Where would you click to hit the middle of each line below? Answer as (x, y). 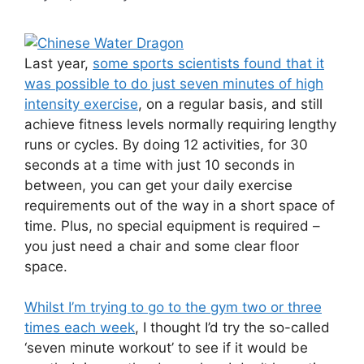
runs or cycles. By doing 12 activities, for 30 (166, 144)
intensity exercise (81, 104)
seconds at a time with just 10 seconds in (160, 165)
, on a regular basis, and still (230, 104)
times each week (80, 327)
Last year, (58, 63)
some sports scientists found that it (208, 63)
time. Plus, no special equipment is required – (172, 225)
